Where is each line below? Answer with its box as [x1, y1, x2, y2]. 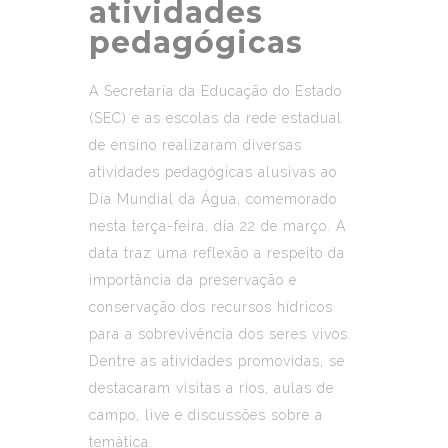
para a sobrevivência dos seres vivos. [89, 325, 352, 342]
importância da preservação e [89, 271, 297, 288]
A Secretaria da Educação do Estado [89, 82, 342, 99]
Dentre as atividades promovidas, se [89, 352, 345, 369]
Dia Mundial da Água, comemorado [89, 190, 337, 207]
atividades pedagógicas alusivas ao [89, 163, 337, 180]
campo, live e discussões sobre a [89, 406, 323, 423]
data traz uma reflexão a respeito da [89, 244, 345, 261]
